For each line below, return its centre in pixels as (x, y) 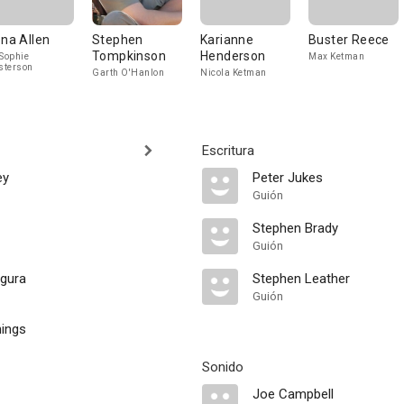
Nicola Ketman (234, 73)
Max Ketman (336, 56)
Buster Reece (349, 40)
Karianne (227, 40)
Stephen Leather (301, 279)
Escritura (228, 151)
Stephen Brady (295, 228)
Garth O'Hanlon (128, 73)
